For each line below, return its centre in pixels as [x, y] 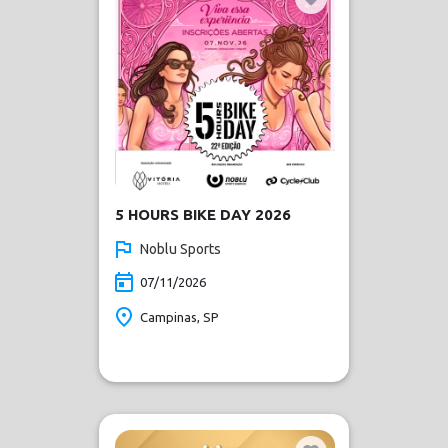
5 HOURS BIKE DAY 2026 [203, 214]
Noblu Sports [180, 249]
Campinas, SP [179, 317]
